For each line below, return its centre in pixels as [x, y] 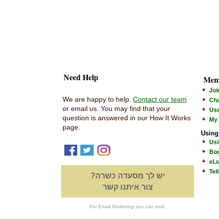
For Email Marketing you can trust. [128, 207]
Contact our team [160, 99]
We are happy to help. [98, 99]
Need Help [81, 77]
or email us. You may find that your [116, 109]
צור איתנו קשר [128, 187]
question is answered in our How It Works [127, 118]
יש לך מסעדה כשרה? [128, 176]
